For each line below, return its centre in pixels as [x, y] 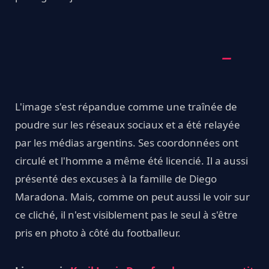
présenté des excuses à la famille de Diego [116, 179]
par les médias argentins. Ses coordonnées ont [127, 143]
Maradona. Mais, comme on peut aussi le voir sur [132, 197]
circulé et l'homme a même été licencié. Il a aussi [131, 161]
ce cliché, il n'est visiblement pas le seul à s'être [126, 215]
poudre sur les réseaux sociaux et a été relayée [128, 125]
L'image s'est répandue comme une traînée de [126, 107]
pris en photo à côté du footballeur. [98, 233]
